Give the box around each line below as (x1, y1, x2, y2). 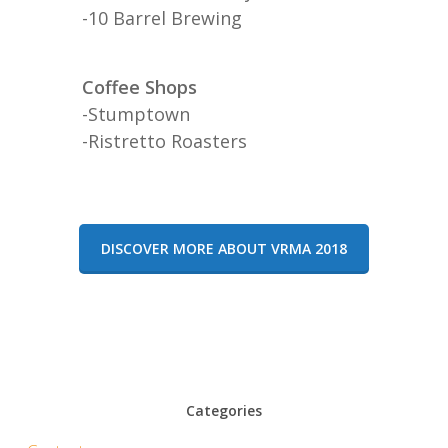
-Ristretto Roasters (81, 128, 247, 153)
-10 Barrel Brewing (81, 5, 242, 30)
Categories (185, 400, 262, 420)
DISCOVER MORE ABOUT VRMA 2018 (100, 238, 347, 258)
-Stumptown (81, 101, 190, 126)
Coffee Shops (81, 74, 197, 99)
